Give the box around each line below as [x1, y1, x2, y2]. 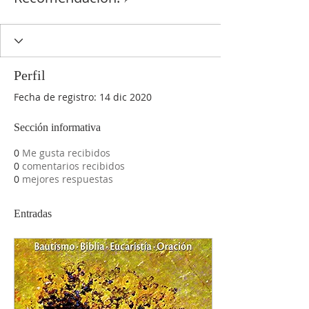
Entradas [14, 208, 52, 219]
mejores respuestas [22, 172, 113, 186]
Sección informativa [14, 121, 101, 133]
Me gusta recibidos [22, 146, 110, 159]
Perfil [14, 68, 46, 83]
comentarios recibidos [22, 159, 125, 172]
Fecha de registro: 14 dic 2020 [14, 90, 152, 103]
